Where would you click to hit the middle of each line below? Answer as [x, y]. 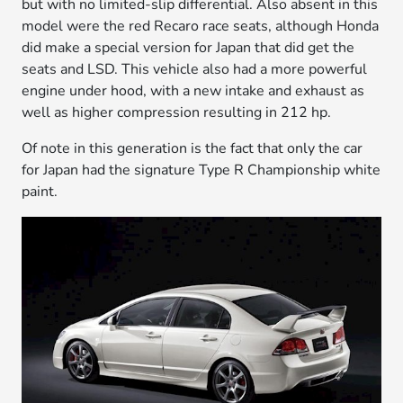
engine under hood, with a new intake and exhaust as [193, 91]
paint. [40, 192]
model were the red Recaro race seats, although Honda [201, 27]
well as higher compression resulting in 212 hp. [177, 113]
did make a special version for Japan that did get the [188, 48]
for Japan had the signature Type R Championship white [201, 170]
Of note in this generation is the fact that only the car [193, 149]
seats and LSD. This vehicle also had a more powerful [195, 70]
